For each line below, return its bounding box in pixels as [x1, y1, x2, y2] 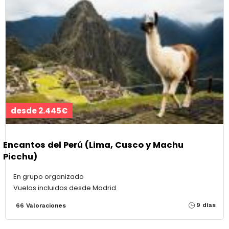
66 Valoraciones [16, 201, 66, 209]
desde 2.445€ [11, 105, 67, 116]
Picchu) [3, 151, 37, 163]
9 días [196, 201, 216, 209]
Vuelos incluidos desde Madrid [13, 182, 116, 193]
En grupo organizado [13, 171, 84, 181]
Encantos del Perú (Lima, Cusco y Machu [3, 139, 184, 151]
